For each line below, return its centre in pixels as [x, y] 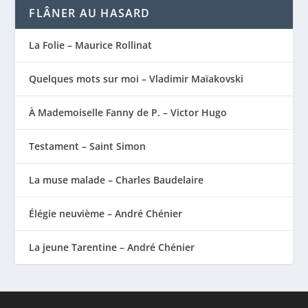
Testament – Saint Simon [88, 146]
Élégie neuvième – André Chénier [106, 213]
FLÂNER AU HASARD [90, 13]
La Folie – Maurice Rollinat [91, 45]
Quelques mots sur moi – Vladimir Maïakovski [136, 78]
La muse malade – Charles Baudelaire [117, 179]
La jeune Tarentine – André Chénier [112, 247]
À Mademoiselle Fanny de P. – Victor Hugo [128, 112]
